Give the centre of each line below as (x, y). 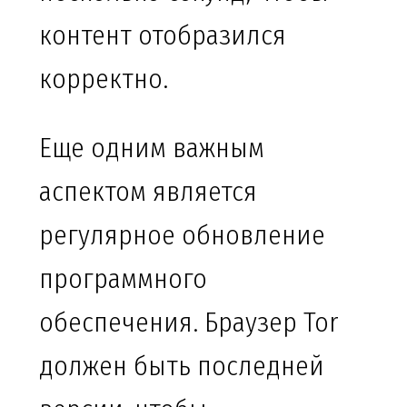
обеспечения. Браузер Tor (189, 323)
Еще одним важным (152, 149)
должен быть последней (182, 367)
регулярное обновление (182, 236)
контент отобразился (163, 36)
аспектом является (148, 192)
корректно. (104, 79)
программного (123, 279)
